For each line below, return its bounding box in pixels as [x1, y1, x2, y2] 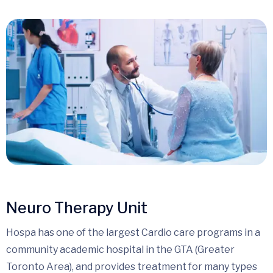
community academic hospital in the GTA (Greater [6, 244, 235, 256]
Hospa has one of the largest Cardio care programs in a [6, 227, 260, 239]
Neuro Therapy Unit [6, 199, 147, 218]
